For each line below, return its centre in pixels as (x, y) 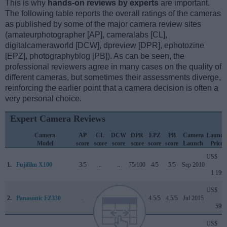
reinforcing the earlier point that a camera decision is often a (112, 88)
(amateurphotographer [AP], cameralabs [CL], (86, 34)
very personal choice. (43, 98)
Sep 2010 (193, 164)
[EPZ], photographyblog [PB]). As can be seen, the (95, 56)
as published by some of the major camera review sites (103, 24)
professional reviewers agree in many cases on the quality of (113, 66)
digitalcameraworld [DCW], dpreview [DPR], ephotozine (105, 45)
